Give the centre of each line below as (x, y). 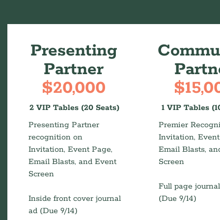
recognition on (55, 137)
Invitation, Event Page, (70, 150)
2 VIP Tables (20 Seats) (75, 108)
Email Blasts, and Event (72, 162)
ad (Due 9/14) (53, 211)
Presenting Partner (64, 125)
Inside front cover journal (74, 199)
